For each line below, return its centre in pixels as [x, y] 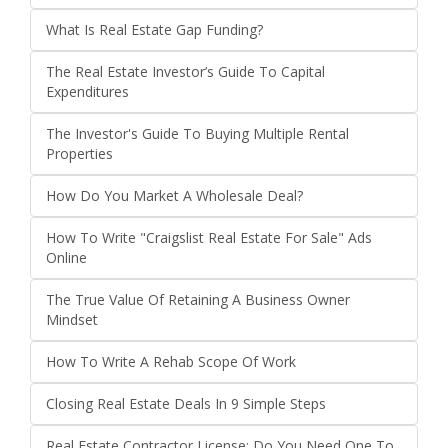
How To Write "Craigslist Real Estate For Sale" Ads [209, 238]
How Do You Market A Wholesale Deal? [174, 196]
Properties [79, 154]
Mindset [72, 320]
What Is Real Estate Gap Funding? [154, 30]
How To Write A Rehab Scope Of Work [171, 362]
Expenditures [87, 92]
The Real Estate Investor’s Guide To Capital [185, 72]
